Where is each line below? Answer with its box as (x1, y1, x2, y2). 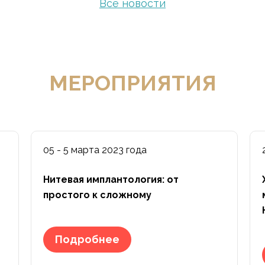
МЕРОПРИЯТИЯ (49, 70, 216, 95)
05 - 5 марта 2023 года (43, 144, 147, 156)
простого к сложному (43, 189, 151, 201)
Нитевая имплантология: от (43, 174, 179, 185)
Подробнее (55, 233, 119, 245)
